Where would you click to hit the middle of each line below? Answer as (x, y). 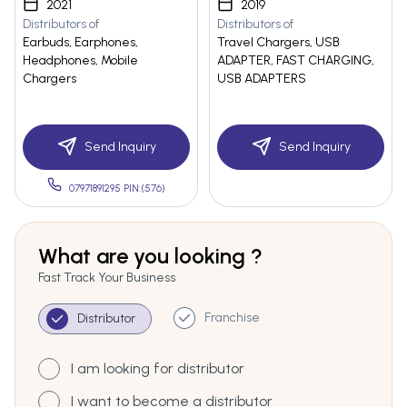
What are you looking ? (150, 256)
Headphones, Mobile (80, 61)
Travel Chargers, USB (278, 43)
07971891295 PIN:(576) (117, 189)
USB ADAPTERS (262, 79)
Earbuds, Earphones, (80, 43)
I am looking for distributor (158, 369)
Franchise (232, 318)
